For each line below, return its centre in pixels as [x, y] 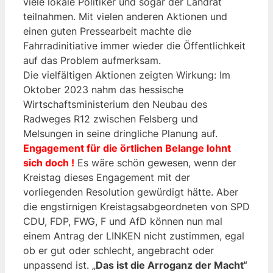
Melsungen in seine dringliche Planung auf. [120, 133]
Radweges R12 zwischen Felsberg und [111, 119]
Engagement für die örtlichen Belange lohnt [127, 148]
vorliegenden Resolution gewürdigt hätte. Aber [131, 192]
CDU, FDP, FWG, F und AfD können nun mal [123, 221]
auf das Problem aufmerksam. [92, 60]
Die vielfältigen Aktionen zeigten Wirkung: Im [127, 75]
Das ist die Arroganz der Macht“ [172, 265]
